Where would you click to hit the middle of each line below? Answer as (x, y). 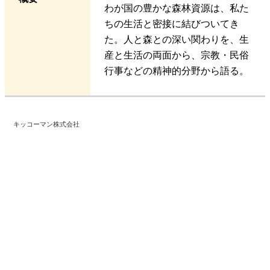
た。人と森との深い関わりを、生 (176, 40)
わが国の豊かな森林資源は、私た (176, 8)
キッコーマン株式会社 (46, 124)
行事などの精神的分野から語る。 (176, 71)
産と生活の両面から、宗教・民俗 (176, 55)
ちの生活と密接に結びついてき (171, 24)
